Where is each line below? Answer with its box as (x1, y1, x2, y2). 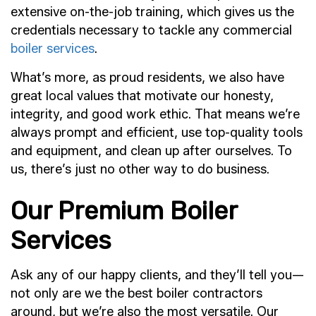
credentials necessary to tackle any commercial (11, 22, 292, 38)
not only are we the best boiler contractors (11, 285, 262, 301)
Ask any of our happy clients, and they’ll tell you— (11, 267, 304, 283)
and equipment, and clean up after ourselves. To (11, 142, 292, 159)
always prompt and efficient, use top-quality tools (11, 124, 303, 140)
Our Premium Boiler (11, 195, 237, 226)
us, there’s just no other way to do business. (11, 161, 269, 177)
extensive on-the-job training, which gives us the (11, 4, 294, 20)
